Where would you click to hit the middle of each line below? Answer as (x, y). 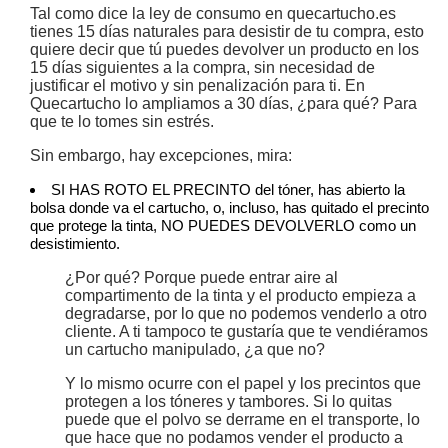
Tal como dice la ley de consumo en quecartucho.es (213, 14)
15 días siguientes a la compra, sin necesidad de (202, 68)
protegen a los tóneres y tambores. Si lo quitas (228, 402)
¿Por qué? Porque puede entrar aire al (201, 278)
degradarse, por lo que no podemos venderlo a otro (246, 314)
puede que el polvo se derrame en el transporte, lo (242, 420)
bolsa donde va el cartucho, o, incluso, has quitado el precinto (229, 208)
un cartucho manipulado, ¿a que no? (195, 350)
